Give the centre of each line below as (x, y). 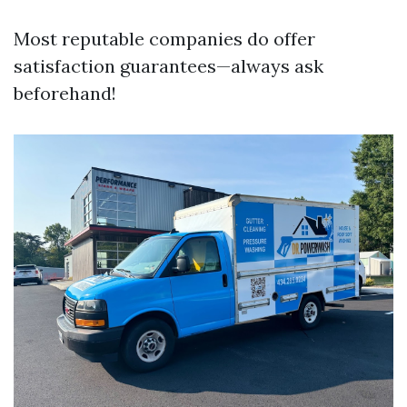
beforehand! (65, 93)
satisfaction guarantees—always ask (169, 66)
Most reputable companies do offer (164, 39)
